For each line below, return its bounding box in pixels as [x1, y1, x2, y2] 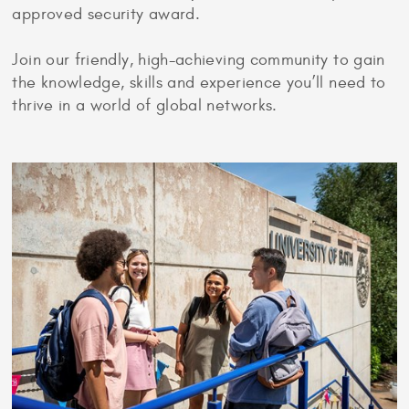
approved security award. [12, 5, 205, 25]
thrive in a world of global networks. [12, 96, 283, 116]
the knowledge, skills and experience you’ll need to [12, 73, 386, 93]
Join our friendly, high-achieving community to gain [12, 50, 385, 70]
